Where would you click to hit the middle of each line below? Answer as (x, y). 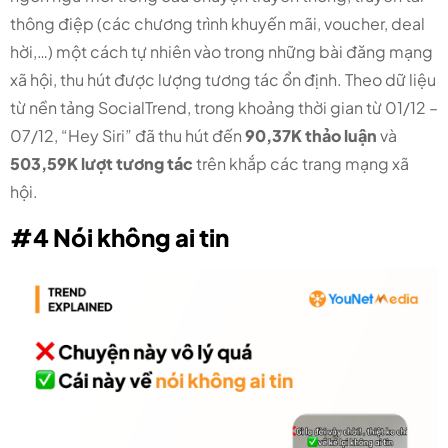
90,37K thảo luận (312, 136)
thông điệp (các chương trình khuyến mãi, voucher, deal (217, 24)
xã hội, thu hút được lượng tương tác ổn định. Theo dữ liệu (223, 80)
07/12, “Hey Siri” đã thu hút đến (127, 136)
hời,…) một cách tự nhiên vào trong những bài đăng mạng (221, 52)
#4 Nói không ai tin (119, 237)
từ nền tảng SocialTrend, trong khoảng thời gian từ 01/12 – (224, 108)
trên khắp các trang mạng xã (302, 164)
